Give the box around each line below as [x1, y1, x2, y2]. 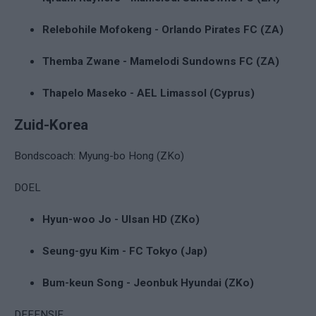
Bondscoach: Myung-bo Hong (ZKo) [14, 149, 184, 162]
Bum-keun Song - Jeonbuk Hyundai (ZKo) [42, 276, 254, 289]
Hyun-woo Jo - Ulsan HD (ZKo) [42, 212, 200, 226]
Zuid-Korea [14, 116, 88, 133]
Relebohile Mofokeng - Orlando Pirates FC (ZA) [42, 23, 284, 36]
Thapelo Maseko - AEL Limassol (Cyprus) [42, 86, 255, 99]
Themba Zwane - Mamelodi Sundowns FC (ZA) [42, 54, 279, 68]
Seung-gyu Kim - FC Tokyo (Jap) [42, 244, 207, 257]
